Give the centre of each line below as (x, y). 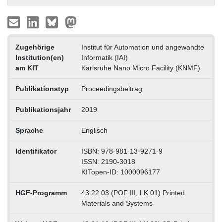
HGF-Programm (41, 193)
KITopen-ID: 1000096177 (120, 172)
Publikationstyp (42, 88)
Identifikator (36, 151)
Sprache (29, 130)
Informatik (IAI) (104, 57)
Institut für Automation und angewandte (142, 47)
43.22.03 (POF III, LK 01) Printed (133, 193)
